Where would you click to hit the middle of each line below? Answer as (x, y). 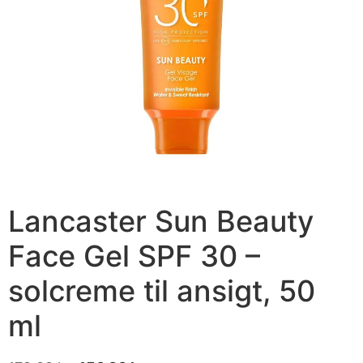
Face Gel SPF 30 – (134, 256)
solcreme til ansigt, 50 (162, 290)
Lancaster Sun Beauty (161, 221)
